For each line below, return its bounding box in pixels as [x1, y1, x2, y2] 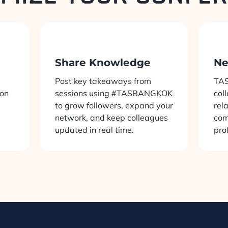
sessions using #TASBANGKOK [54, 88, 173, 99]
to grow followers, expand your [54, 100, 173, 111]
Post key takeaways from [54, 76, 151, 87]
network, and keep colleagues [54, 112, 168, 123]
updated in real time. [54, 125, 134, 135]
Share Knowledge [54, 56, 151, 69]
